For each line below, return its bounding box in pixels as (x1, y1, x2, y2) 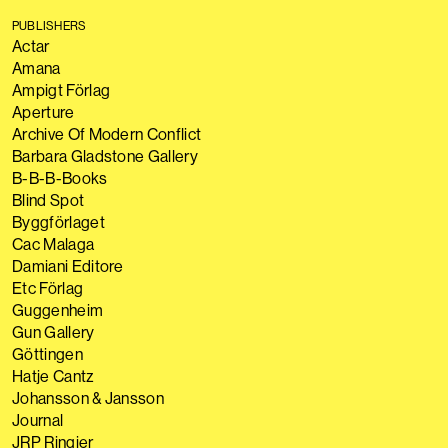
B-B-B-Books (12, 168, 108, 188)
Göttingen (12, 344, 83, 364)
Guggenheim (12, 300, 104, 320)
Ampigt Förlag (12, 80, 111, 100)
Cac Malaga (12, 234, 95, 254)
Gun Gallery (12, 322, 95, 342)
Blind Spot (12, 190, 85, 210)
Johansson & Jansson (12, 388, 165, 408)
